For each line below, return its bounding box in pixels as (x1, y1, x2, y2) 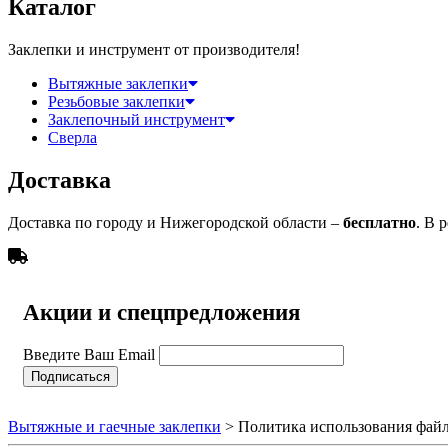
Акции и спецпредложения (23, 299, 300, 325)
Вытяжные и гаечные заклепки (8, 417, 221, 435)
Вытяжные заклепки (48, 74, 188, 92)
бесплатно (343, 213, 416, 231)
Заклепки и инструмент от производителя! (8, 40, 300, 58)
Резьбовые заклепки (48, 92, 185, 110)
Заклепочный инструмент (48, 110, 225, 128)
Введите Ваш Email (23, 345, 155, 363)
